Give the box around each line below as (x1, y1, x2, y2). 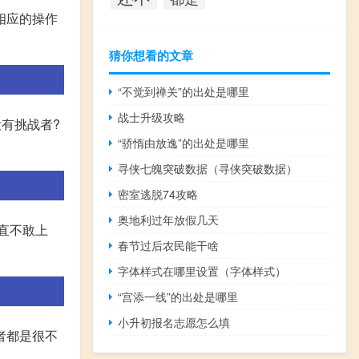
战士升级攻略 (118, 109, 186, 126)
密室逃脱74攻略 (118, 186, 199, 203)
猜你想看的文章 (109, 46, 193, 65)
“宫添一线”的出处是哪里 (118, 288, 239, 305)
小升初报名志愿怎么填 (118, 314, 231, 331)
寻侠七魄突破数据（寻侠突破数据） (118, 160, 298, 177)
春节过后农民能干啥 (118, 237, 220, 254)
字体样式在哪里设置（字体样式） (118, 263, 287, 280)
